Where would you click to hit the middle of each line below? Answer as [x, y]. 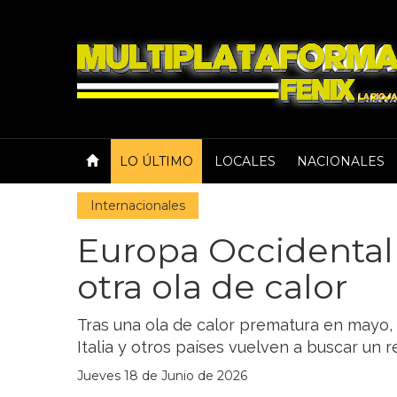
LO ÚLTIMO [156, 161]
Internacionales [138, 206]
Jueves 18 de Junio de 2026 [162, 376]
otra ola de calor [212, 287]
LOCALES [245, 161]
